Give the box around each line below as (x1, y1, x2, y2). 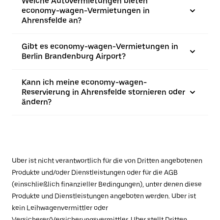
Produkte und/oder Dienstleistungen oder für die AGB (12, 168, 178, 176)
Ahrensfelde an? (22, 16, 82, 25)
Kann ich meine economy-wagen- (22, 78, 147, 87)
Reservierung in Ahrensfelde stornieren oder (22, 87, 185, 97)
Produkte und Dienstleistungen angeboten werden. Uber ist (12, 192, 196, 200)
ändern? (22, 97, 52, 107)
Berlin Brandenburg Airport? (22, 52, 126, 61)
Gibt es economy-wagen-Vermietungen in (22, 42, 178, 51)
